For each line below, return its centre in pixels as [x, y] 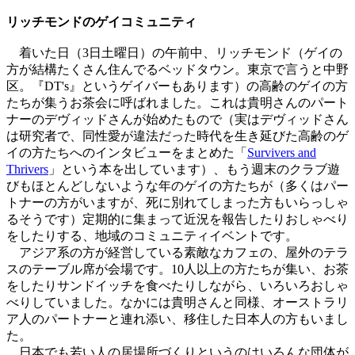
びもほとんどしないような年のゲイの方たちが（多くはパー [177, 186]
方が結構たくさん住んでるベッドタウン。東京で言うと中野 [177, 70]
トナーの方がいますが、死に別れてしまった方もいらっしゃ [177, 203]
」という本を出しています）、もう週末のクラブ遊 [194, 170]
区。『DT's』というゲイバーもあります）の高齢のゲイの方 [177, 86]
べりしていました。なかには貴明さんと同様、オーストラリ [177, 303]
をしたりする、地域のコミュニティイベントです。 [152, 236]
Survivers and [282, 153]
